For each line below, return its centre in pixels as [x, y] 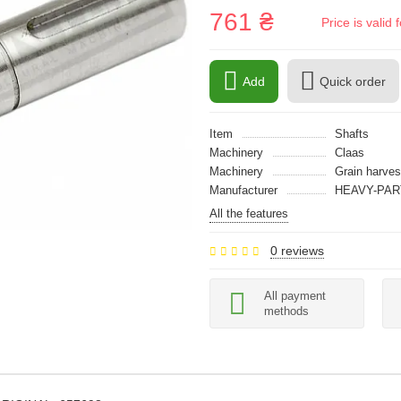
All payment [295, 296]
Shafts [352, 134]
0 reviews [297, 251]
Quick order [353, 81]
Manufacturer [243, 190]
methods [286, 311]
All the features [249, 213]
